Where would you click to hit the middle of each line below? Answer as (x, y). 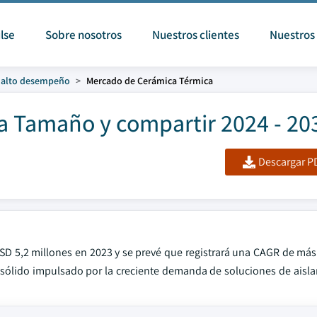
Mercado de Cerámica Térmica (150, 81)
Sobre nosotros (83, 35)
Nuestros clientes (195, 35)
